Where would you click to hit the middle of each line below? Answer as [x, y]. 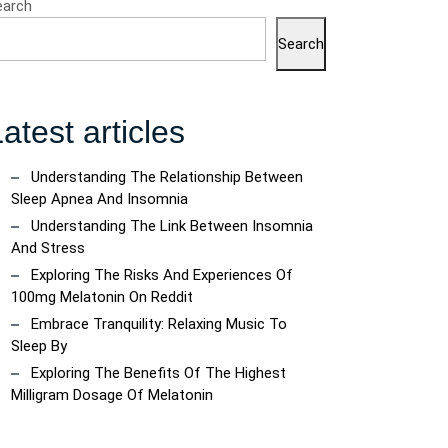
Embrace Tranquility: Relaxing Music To [159, 324]
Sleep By [39, 346]
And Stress [48, 248]
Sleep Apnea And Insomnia [99, 199]
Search [301, 44]
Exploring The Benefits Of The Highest [158, 373]
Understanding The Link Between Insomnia [172, 226]
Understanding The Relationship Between [167, 177]
